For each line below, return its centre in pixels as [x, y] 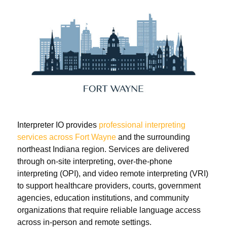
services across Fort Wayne [67, 137]
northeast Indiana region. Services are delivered [103, 149]
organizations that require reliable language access [109, 210]
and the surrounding [153, 137]
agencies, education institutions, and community [103, 198]
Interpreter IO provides [58, 125]
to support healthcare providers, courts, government [109, 186]
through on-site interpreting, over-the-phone [95, 162]
